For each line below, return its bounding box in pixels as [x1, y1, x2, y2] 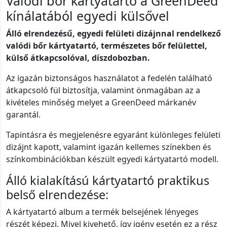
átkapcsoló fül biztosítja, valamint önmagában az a [6, 85, 200, 96]
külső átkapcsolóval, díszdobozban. [6, 52, 150, 64]
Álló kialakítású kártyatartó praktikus [6, 172, 209, 189]
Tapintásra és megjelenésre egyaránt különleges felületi [6, 129, 220, 141]
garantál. [6, 109, 41, 121]
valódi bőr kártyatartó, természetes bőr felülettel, [6, 40, 207, 52]
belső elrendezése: [6, 186, 108, 203]
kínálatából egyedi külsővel [6, 7, 169, 25]
